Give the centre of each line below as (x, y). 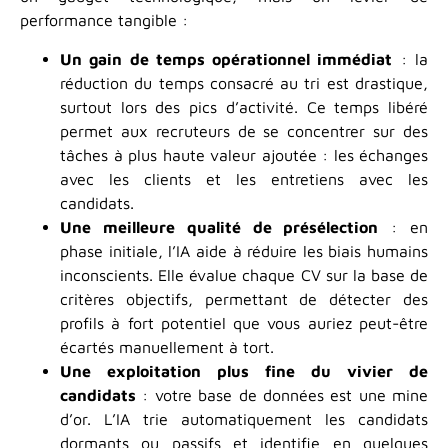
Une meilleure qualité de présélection (219, 226)
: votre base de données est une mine (282, 394)
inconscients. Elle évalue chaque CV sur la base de (244, 274)
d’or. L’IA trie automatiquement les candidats (244, 418)
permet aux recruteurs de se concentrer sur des (244, 130)
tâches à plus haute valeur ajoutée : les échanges (244, 154)
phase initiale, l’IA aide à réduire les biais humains (244, 250)
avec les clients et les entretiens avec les (244, 178)
